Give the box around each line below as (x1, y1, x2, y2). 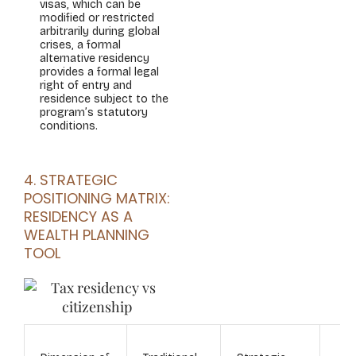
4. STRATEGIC (24, 170, 118, 190)
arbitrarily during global (40, 25, 160, 38)
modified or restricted (40, 11, 154, 25)
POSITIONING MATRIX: (24, 188, 170, 208)
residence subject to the (40, 92, 168, 106)
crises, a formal (40, 38, 121, 52)
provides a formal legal (40, 65, 159, 79)
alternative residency (40, 52, 149, 65)
